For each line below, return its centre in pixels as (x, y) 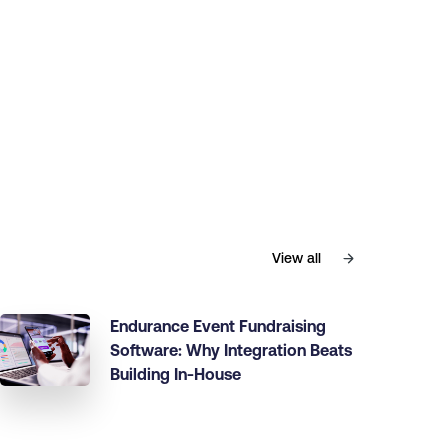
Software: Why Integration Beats (231, 350)
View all (296, 258)
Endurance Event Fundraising (218, 326)
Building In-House (175, 374)
